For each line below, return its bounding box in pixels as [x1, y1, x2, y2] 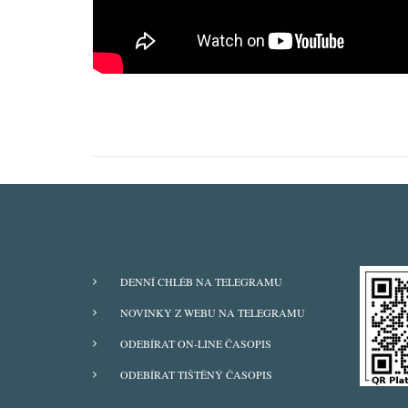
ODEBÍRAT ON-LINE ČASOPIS [120, 336, 271, 351]
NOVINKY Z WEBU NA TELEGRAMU [120, 305, 305, 320]
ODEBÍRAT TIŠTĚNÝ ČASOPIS [120, 367, 272, 382]
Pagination [93, 96, 208, 127]
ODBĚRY [93, 271, 157, 293]
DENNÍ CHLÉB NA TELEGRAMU [120, 274, 282, 289]
